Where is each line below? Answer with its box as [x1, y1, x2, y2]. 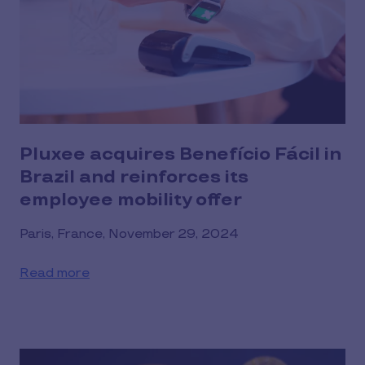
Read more [20, 266, 90, 281]
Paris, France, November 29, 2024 [20, 226, 239, 242]
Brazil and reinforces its [20, 166, 248, 188]
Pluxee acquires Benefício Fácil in [20, 143, 341, 165]
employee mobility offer [20, 189, 242, 211]
